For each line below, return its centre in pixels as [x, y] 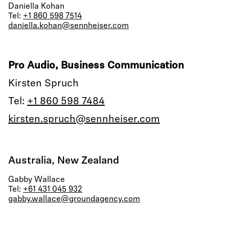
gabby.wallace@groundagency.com [74, 199]
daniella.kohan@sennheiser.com [68, 26]
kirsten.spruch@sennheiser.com [84, 120]
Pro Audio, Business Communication [96, 66]
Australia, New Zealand [65, 161]
